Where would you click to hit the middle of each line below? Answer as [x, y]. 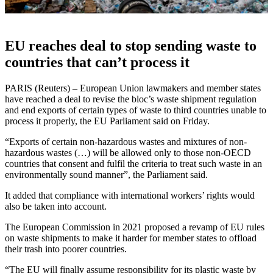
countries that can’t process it [97, 62]
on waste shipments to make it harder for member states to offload [131, 238]
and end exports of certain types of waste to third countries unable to [136, 110]
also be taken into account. [56, 206]
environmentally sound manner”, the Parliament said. [106, 174]
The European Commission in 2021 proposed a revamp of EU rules [135, 227]
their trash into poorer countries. [66, 249]
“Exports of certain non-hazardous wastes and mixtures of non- [126, 141]
